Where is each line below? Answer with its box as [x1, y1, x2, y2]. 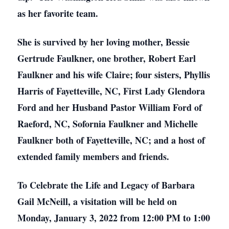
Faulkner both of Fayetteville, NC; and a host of [17, 133, 205, 147]
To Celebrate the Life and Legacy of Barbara [17, 178, 195, 192]
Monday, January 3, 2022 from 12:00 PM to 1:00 [17, 211, 210, 224]
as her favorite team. [17, 7, 98, 20]
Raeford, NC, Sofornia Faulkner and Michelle [17, 117, 198, 130]
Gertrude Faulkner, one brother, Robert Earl [17, 52, 196, 65]
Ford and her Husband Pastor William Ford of [17, 101, 202, 114]
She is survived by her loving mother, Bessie [17, 35, 190, 49]
